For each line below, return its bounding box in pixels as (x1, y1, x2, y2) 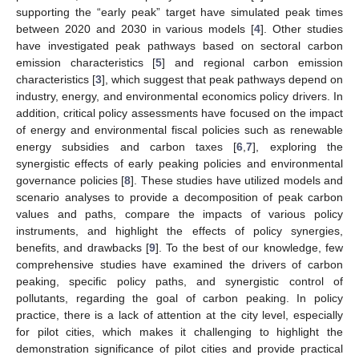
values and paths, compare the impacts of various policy (16, 207, 343, 220)
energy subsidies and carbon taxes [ (16, 139, 237, 153)
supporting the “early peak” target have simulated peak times (16, 5, 343, 18)
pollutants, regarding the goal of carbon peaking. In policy (16, 291, 343, 305)
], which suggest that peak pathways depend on (102, 72, 343, 86)
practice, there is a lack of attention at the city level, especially (16, 308, 343, 321)
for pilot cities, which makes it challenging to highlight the (16, 325, 343, 338)
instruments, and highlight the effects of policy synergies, (16, 224, 343, 237)
